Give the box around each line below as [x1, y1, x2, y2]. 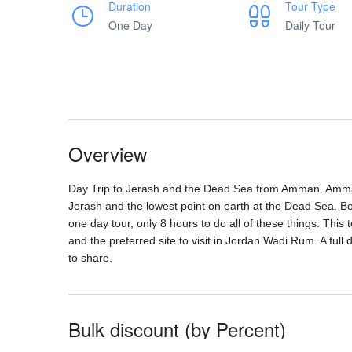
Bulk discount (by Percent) [68, 315, 286, 343]
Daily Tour [285, 17, 335, 33]
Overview [68, 140, 147, 167]
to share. [68, 251, 112, 264]
